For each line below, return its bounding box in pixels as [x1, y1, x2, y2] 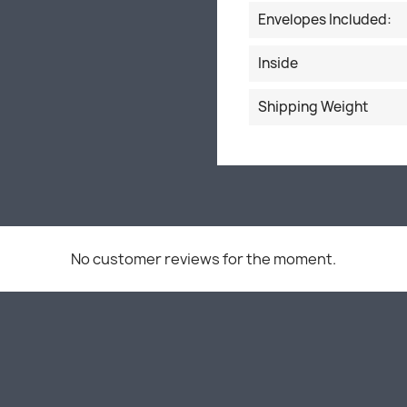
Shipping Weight [258, 97, 368, 116]
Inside [258, 54, 298, 73]
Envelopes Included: [258, 10, 392, 29]
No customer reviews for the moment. [71, 249, 336, 269]
